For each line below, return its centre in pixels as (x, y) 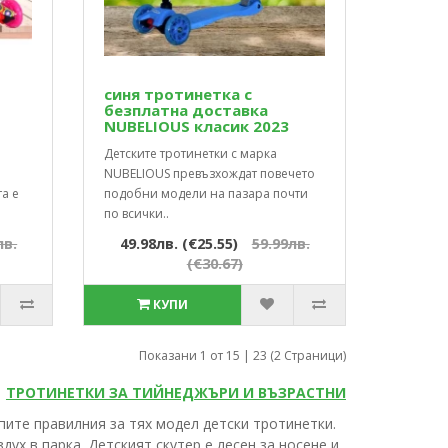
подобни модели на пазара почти (206, 194)
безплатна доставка (186, 110)
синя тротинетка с (178, 94)
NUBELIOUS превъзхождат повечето (210, 174)
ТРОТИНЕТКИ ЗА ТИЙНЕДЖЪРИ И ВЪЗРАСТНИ (175, 393)
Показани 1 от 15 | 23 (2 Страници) (242, 356)
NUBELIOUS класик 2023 (197, 126)
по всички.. (137, 214)
